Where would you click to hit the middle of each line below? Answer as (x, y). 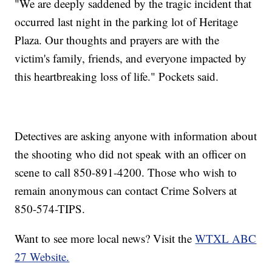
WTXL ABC (226, 239)
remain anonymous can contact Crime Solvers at (126, 191)
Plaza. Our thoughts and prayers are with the (117, 40)
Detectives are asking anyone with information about (136, 136)
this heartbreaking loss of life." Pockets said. (117, 76)
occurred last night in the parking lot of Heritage (127, 22)
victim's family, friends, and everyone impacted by (131, 58)
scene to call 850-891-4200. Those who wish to (126, 172)
